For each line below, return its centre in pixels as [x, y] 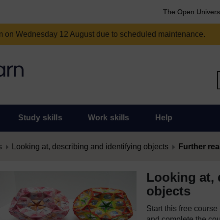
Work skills [109, 118]
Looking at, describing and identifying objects [90, 147]
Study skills [40, 118]
